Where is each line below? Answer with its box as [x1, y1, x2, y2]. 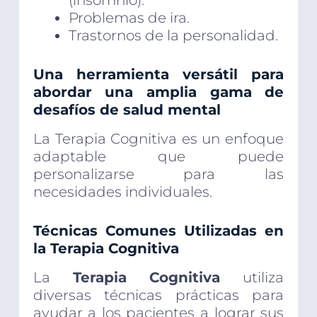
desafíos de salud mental [33, 101, 221, 119]
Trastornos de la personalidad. [68, 27, 278, 45]
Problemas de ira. [68, 9, 190, 27]
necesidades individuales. [33, 183, 212, 201]
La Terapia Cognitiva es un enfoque [33, 130, 284, 148]
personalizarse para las [33, 166, 284, 183]
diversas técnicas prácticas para [33, 287, 284, 304]
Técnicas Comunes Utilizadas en [33, 222, 284, 240]
